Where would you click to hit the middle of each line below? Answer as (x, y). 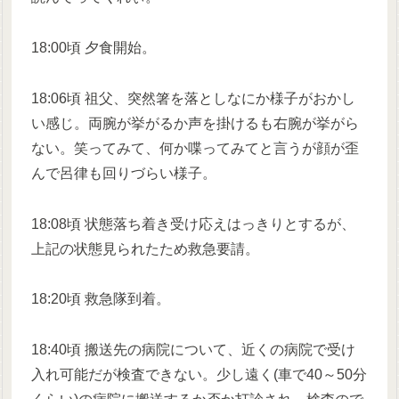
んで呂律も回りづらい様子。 (124, 173)
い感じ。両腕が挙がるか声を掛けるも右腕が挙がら (195, 123)
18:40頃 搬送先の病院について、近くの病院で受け (194, 350)
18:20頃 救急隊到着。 (101, 299)
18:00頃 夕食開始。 (94, 47)
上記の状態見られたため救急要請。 (146, 248)
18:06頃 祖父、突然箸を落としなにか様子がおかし (194, 98)
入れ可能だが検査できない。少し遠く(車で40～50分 (199, 375)
